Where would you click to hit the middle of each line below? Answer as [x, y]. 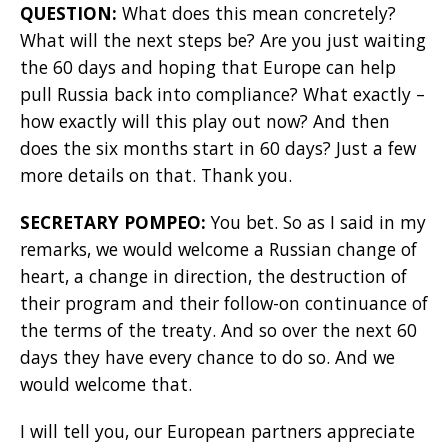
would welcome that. [106, 383]
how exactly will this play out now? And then [205, 120]
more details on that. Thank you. [156, 174]
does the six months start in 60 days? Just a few [218, 147]
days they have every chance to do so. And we [207, 356]
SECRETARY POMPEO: [115, 221]
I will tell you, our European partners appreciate [217, 430]
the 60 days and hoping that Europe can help [208, 66]
